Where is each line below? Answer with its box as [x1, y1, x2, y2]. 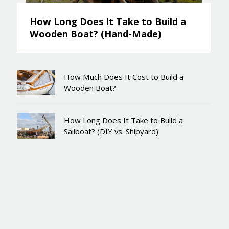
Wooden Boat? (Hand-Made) [30, 27, 162, 40]
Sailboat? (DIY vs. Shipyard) [63, 126, 158, 136]
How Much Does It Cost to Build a [63, 72, 184, 82]
